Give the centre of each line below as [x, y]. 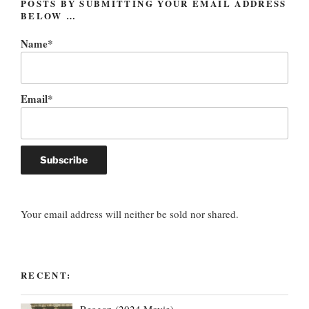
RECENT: [46, 275]
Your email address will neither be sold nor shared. [130, 214]
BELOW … [49, 15]
